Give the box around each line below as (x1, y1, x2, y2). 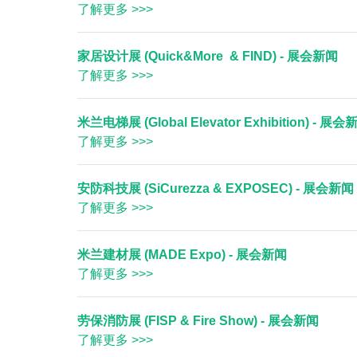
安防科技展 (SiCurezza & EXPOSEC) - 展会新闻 (77, 182, 354, 195)
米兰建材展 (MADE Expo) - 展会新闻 (77, 248, 287, 261)
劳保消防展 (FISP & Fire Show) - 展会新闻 (77, 314, 319, 328)
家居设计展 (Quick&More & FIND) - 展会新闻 (77, 49, 338, 63)
